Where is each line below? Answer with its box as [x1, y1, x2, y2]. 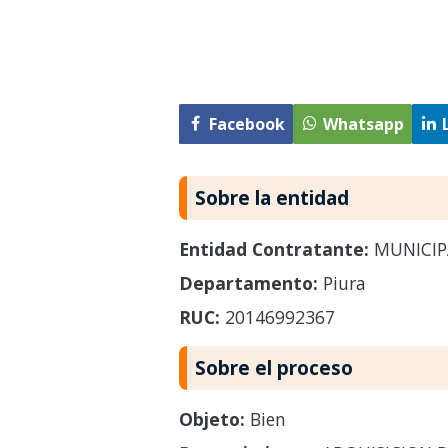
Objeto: [178, 406, 245, 431]
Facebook [208, 113, 285, 135]
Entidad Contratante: [178, 236, 369, 261]
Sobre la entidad [194, 183, 349, 211]
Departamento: [178, 270, 318, 295]
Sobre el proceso [194, 353, 353, 381]
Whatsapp [322, 113, 404, 135]
